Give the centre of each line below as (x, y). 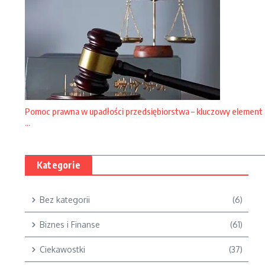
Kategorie (59, 165)
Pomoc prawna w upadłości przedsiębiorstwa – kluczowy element (144, 111)
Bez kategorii (65, 200)
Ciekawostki (62, 249)
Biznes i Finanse (70, 224)
